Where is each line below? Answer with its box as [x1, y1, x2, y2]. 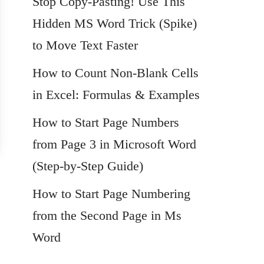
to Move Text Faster [32, 38, 138, 52]
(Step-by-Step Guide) [32, 159, 143, 173]
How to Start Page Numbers [32, 115, 179, 130]
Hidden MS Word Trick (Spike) [32, 16, 197, 31]
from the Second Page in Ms [32, 208, 181, 223]
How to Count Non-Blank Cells [32, 65, 199, 80]
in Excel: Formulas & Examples [32, 87, 200, 102]
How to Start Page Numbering [32, 186, 190, 201]
